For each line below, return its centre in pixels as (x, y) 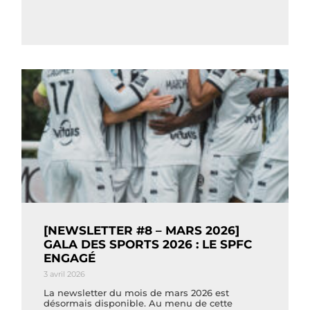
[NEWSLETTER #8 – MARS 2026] (142, 230)
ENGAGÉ (70, 258)
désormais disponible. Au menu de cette (138, 303)
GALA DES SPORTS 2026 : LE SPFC (148, 244)
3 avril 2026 (65, 274)
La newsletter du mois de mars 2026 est (137, 292)
